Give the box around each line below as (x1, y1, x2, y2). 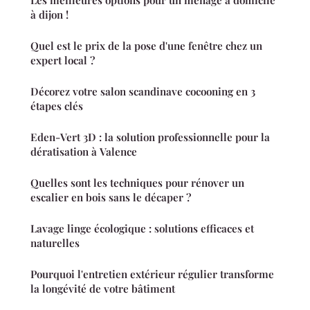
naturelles (30, 236, 80, 250)
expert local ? (30, 53, 95, 68)
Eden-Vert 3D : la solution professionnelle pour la (30, 130, 270, 145)
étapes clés (30, 99, 83, 113)
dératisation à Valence (30, 145, 137, 159)
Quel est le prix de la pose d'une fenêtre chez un (30, 39, 262, 53)
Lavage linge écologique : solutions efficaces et (30, 221, 254, 236)
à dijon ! (30, 8, 69, 22)
